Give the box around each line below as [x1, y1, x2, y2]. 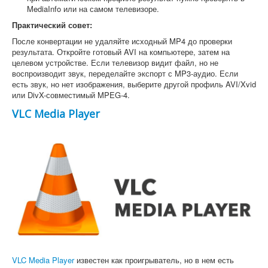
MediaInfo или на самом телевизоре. [27, 2, 159, 14]
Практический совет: [12, 19, 92, 31]
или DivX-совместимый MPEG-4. [12, 89, 130, 100]
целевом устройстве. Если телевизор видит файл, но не [12, 56, 218, 68]
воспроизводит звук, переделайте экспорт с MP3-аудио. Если [12, 67, 238, 79]
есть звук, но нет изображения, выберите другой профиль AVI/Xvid [12, 78, 256, 90]
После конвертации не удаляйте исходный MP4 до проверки [12, 35, 232, 47]
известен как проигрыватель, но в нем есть [74, 254, 234, 266]
